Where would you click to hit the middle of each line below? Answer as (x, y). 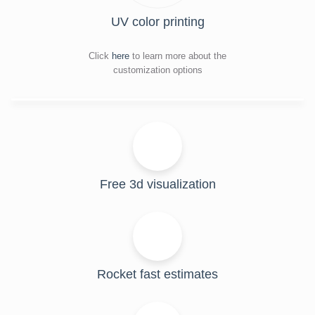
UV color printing (157, 21)
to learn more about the (179, 56)
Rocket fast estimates (157, 274)
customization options (157, 70)
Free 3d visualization (157, 184)
